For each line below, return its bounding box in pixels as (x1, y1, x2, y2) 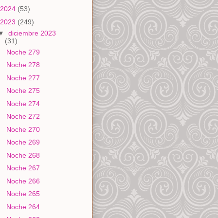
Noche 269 (6, 138, 40, 146)
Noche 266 (6, 177, 40, 185)
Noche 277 (6, 73, 40, 82)
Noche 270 (6, 125, 40, 133)
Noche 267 (6, 164, 40, 172)
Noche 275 (6, 87, 40, 95)
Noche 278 (6, 61, 40, 69)
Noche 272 (6, 112, 40, 121)
